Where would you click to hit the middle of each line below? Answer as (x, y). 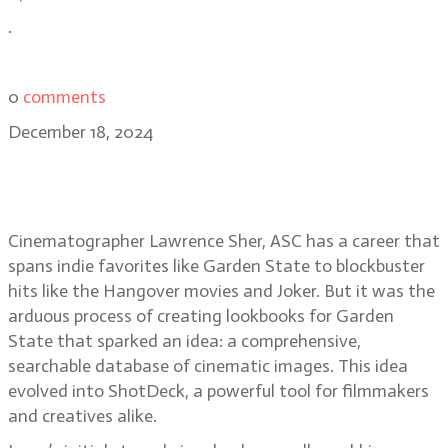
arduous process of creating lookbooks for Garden (201, 316)
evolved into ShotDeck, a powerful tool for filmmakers (218, 391)
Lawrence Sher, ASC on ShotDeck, (211, 166)
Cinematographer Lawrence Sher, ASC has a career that (224, 241)
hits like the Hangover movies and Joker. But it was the (221, 291)
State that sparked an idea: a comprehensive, (184, 341)
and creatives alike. (82, 416)
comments (64, 97)
